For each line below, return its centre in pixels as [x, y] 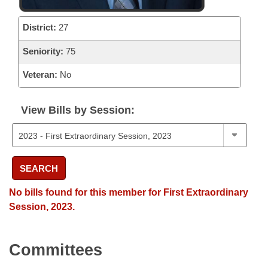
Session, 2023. [42, 207]
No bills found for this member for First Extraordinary [129, 192]
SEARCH [39, 168]
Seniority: [43, 51]
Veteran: [40, 74]
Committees [56, 250]
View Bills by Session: [78, 110]
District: [39, 27]
